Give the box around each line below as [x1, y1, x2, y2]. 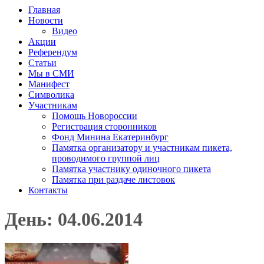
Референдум [28, 47, 77, 58]
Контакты [28, 185, 68, 196]
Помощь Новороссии [52, 111, 137, 121]
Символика [28, 90, 74, 100]
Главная [28, 5, 60, 15]
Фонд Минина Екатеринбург [52, 132, 169, 143]
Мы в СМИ [28, 68, 74, 79]
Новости [28, 15, 63, 26]
